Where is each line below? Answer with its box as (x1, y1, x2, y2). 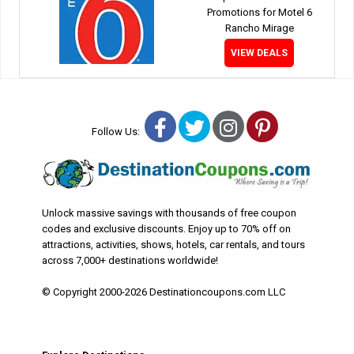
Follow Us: (92, 125, 145, 137)
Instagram (236, 115, 325, 138)
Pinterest (269, 115, 348, 138)
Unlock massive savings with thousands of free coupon (41, 206, 296, 219)
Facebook (166, 115, 251, 138)
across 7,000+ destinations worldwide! (41, 254, 218, 266)
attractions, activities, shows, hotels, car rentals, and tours (41, 238, 305, 250)
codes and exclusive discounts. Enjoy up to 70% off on (41, 222, 291, 235)
